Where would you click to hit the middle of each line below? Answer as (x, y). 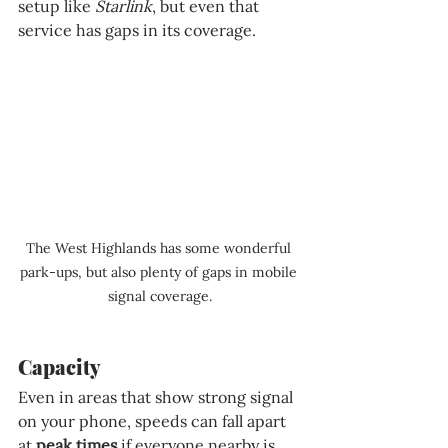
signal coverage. (160, 295)
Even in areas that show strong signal (157, 396)
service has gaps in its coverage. (137, 30)
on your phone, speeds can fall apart (154, 420)
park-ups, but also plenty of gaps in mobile (160, 271)
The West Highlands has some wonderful (160, 247)
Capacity (59, 366)
